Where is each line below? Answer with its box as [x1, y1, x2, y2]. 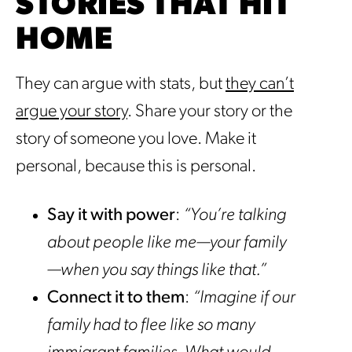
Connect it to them [47, 289, 185, 308]
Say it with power [47, 207, 175, 225]
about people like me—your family [47, 234, 286, 253]
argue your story [16, 103, 127, 122]
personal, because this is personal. [16, 158, 256, 177]
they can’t [225, 75, 294, 94]
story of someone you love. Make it [16, 130, 256, 149]
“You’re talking [183, 207, 286, 225]
